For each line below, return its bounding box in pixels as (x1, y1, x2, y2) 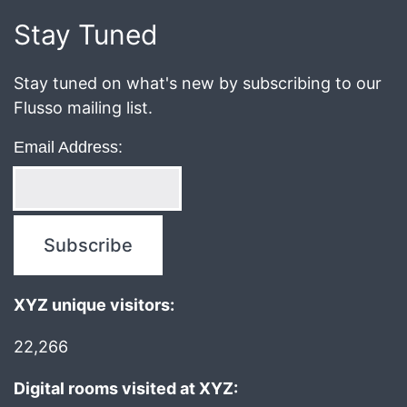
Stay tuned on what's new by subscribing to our (14, 74, 382, 94)
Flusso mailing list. (14, 98, 153, 118)
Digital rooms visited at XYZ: (14, 379, 238, 399)
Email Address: (14, 138, 123, 157)
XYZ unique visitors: (14, 295, 174, 315)
